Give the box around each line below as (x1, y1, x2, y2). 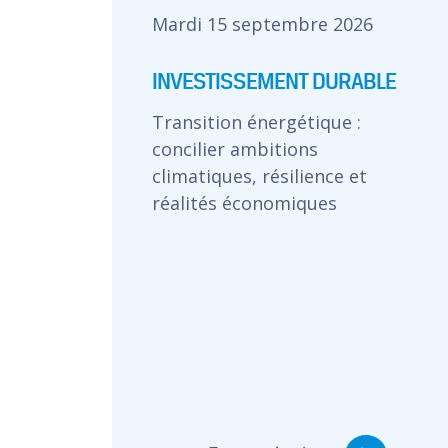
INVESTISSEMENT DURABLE (151, 67, 396, 94)
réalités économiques (151, 191, 337, 215)
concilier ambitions (151, 137, 318, 161)
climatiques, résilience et (151, 164, 367, 188)
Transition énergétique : (151, 110, 361, 134)
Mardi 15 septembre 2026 (151, 12, 373, 36)
